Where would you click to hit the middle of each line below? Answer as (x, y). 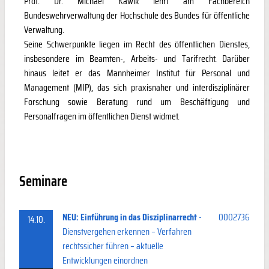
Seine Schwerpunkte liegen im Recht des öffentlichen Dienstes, (137, 44)
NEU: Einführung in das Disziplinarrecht (130, 217)
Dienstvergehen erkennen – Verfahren (127, 231)
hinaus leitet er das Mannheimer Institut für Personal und (137, 73)
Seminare (43, 181)
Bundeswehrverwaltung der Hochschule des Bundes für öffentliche (137, 15)
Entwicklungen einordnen (105, 260)
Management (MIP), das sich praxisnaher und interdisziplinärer (137, 87)
